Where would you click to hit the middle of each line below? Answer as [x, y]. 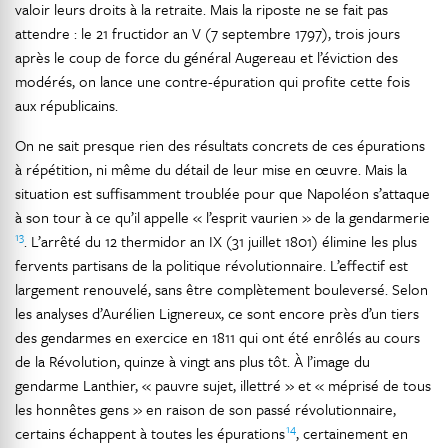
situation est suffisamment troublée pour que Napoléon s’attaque [222, 193]
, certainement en [352, 433]
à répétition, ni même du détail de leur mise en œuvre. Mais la [211, 169]
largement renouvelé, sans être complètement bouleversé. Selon [221, 289]
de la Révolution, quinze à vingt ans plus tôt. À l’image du [192, 361]
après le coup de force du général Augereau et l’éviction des [206, 57]
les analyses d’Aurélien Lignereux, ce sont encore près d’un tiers [217, 313]
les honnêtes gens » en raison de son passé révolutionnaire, [205, 409]
